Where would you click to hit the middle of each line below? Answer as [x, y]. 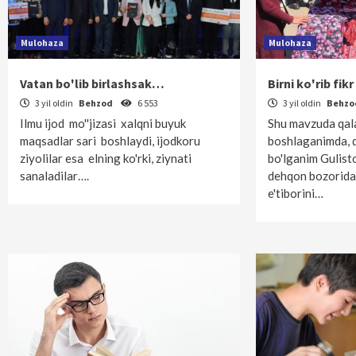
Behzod [97, 103]
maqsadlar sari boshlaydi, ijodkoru [110, 141]
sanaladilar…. [54, 176]
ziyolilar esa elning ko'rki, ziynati [106, 158]
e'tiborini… [296, 193]
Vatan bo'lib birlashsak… [92, 83]
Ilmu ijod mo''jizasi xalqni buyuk [103, 123]
